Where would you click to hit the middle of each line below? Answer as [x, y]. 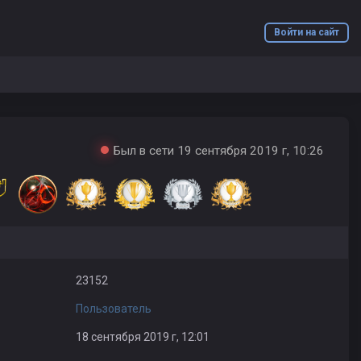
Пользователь [113, 309]
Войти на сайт [307, 32]
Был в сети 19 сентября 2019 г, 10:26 [219, 151]
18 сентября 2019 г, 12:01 [142, 337]
